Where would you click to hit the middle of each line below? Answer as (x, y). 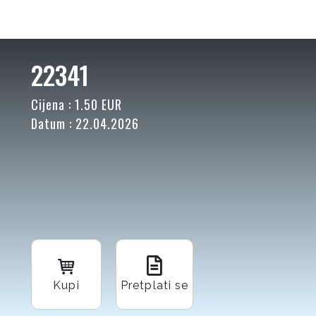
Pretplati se (155, 286)
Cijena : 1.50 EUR (77, 104)
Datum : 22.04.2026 (85, 123)
